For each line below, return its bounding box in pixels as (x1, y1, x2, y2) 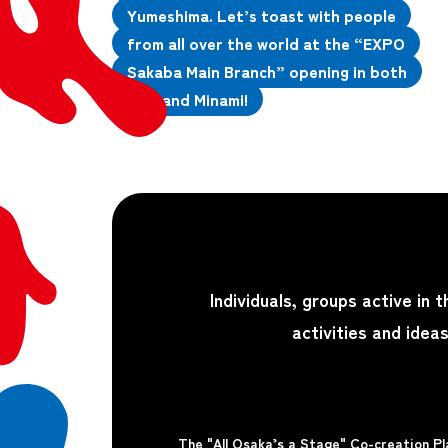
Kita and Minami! (127, 86, 248, 111)
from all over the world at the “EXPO (127, 30, 405, 55)
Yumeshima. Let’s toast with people (127, 2, 396, 27)
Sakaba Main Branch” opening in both (127, 58, 407, 83)
